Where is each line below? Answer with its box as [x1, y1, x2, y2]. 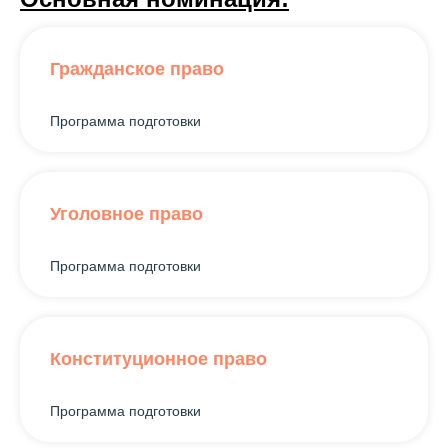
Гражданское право [50, 58, 224, 79]
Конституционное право [50, 348, 267, 369]
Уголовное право [50, 203, 203, 224]
